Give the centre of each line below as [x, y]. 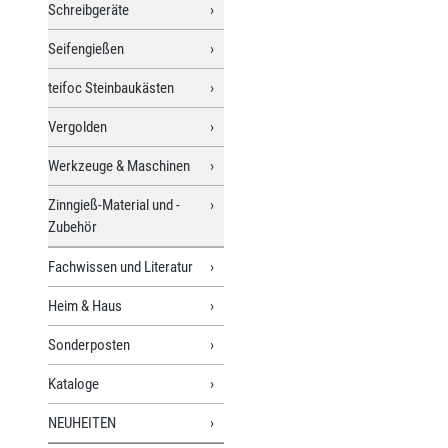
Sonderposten [89, 344]
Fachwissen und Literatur [120, 266]
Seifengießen [86, 48]
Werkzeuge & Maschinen [119, 165]
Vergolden [77, 126]
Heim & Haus [85, 305]
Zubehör [72, 226]
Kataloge [73, 383]
